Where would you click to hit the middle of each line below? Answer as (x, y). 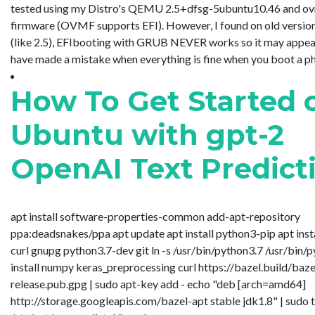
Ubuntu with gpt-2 (147, 134)
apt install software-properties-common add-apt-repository (155, 216)
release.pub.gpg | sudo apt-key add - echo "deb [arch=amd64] (158, 283)
